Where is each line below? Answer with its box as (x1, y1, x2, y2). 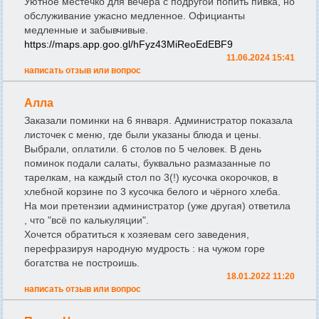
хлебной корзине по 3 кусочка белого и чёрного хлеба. (24, 186, 281, 198)
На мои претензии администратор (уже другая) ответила (24, 200, 291, 212)
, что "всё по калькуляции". (24, 214, 149, 226)
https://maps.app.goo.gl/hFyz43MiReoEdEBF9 (24, 38, 233, 51)
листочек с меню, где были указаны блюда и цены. (24, 129, 261, 141)
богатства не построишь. (24, 257, 140, 269)
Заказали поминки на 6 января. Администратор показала (24, 115, 293, 127)
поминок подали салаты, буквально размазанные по (24, 157, 271, 169)
